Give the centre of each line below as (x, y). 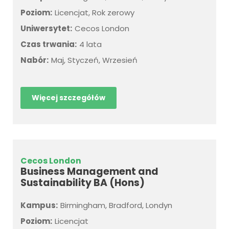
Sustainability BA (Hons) (83, 183)
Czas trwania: (49, 44)
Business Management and (89, 171)
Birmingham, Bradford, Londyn (116, 205)
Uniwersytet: (46, 28)
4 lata (90, 44)
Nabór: (35, 60)
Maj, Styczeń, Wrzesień (94, 60)
